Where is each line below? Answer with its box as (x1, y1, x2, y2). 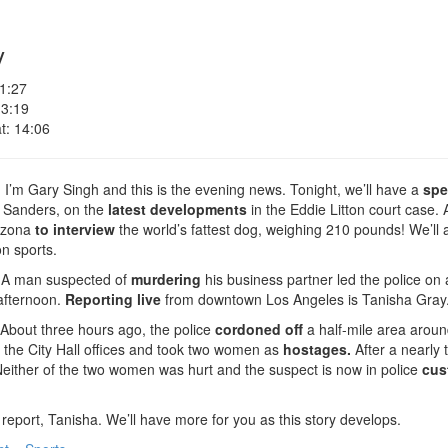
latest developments (108, 199, 251, 219)
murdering (131, 269, 201, 289)
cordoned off (215, 319, 303, 339)
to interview (35, 219, 115, 239)
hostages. (283, 339, 351, 359)
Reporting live (65, 289, 161, 309)
